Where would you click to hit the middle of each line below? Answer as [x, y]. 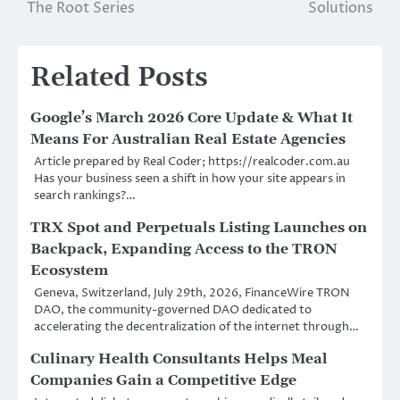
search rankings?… [85, 196]
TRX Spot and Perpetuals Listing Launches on [199, 228]
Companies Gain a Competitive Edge [163, 381]
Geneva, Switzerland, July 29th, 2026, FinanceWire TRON [192, 293]
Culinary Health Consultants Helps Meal [179, 359]
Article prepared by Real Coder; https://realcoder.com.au [193, 162]
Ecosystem [69, 271]
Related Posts [119, 78]
